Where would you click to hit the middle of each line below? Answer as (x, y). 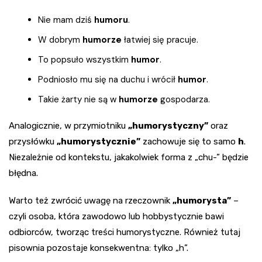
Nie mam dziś (66, 20)
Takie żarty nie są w (78, 100)
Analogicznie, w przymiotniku (68, 126)
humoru (111, 20)
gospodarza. (184, 100)
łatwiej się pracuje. (160, 40)
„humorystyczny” (168, 126)
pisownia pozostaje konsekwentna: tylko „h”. (99, 248)
